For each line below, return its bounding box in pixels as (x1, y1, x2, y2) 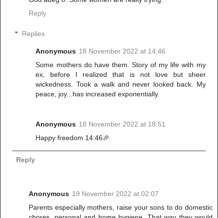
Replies (22, 29, 45, 37)
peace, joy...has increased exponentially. (36, 90, 160, 98)
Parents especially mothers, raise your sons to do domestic (29, 203, 213, 212)
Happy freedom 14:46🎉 (36, 133, 110, 142)
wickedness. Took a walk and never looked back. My (36, 80, 206, 88)
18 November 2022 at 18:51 (79, 120, 166, 128)
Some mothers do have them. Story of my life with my (36, 60, 206, 69)
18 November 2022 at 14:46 (79, 47, 166, 55)
